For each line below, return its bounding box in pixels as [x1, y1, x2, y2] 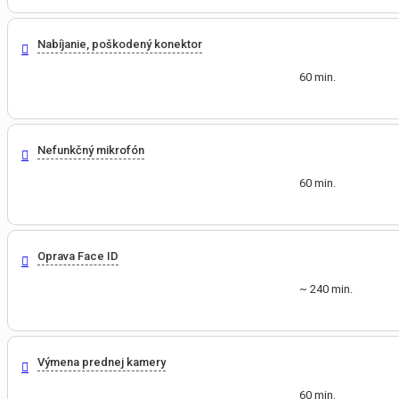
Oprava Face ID [37, 249, 118, 264]
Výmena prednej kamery [37, 355, 166, 370]
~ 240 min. [299, 282, 353, 297]
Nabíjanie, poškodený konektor [37, 37, 202, 52]
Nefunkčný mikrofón [37, 143, 144, 158]
